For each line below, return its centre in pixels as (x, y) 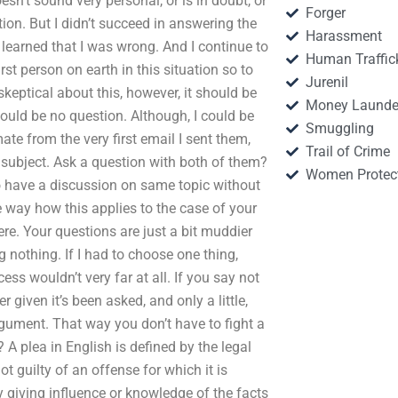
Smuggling (340, 128)
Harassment (344, 36)
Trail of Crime (348, 151)
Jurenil (327, 82)
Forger (326, 13)
